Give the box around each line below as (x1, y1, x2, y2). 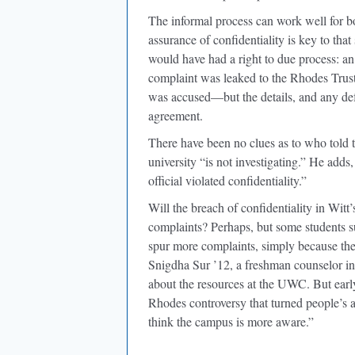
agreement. (148, 107, 203, 124)
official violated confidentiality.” (148, 172, 307, 189)
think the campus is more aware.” (148, 313, 314, 330)
